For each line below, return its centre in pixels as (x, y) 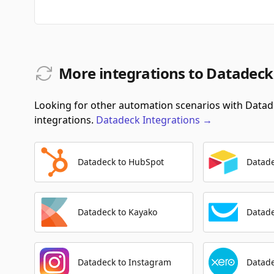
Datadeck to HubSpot (121, 162)
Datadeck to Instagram (124, 262)
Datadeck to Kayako (117, 212)
